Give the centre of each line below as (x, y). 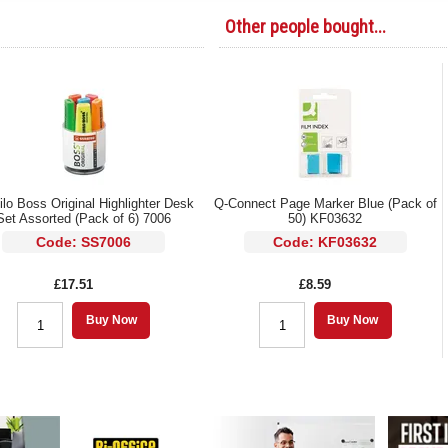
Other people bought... (306, 27)
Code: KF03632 (325, 242)
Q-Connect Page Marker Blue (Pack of (325, 204)
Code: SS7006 (84, 242)
